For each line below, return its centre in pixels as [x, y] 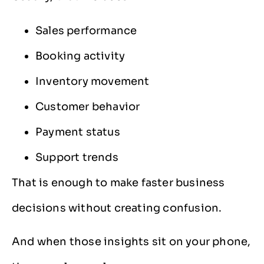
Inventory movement [93, 81]
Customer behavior [88, 106]
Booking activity [80, 56]
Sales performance [86, 30]
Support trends [77, 157]
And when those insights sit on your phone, [131, 242]
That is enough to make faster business [118, 182]
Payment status [78, 132]
